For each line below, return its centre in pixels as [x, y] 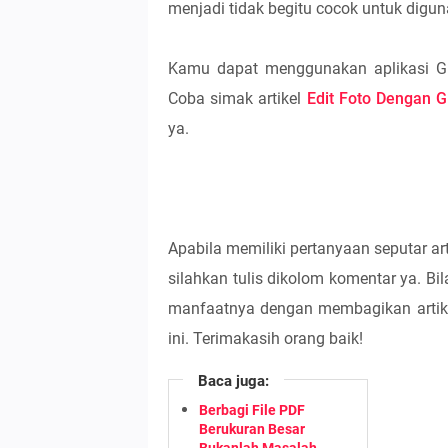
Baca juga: [233, 381]
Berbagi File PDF [252, 410]
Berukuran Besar [252, 429]
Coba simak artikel [237, 98]
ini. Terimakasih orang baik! [265, 338]
